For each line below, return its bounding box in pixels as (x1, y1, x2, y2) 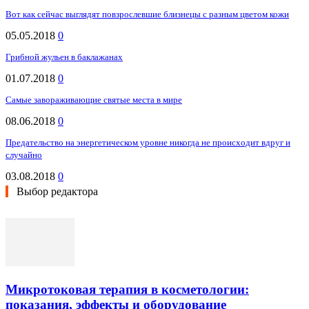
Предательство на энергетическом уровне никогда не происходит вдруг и (6, 137, 290, 148)
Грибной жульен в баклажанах (6, 52, 123, 63)
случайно (6, 150, 42, 161)
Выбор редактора (17, 186, 98, 198)
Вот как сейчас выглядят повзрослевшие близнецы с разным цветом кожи (6, 9, 289, 20)
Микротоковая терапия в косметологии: (6, 281, 249, 297)
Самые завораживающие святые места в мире (6, 94, 182, 106)
